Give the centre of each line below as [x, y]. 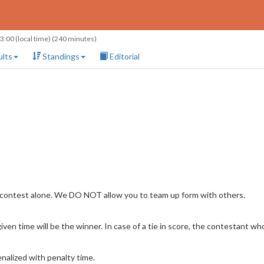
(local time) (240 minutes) [55, 39]
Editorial [124, 56]
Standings [60, 56]
